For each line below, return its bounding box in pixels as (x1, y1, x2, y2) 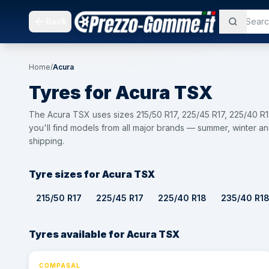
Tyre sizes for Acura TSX (29, 168, 155, 180)
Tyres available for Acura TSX (29, 228, 180, 240)
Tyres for (29, 82, 112, 103)
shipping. (29, 136, 64, 146)
